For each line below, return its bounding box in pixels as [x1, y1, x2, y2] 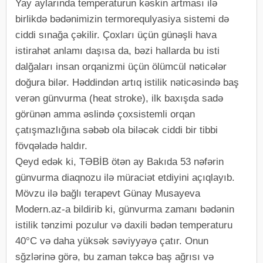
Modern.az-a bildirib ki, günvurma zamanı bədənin [15, 203, 234, 215]
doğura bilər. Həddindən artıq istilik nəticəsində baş [15, 76, 239, 88]
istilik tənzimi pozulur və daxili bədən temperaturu [15, 219, 232, 231]
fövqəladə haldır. [15, 140, 87, 151]
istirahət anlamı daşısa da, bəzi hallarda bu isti [15, 45, 220, 56]
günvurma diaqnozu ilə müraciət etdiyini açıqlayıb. [15, 171, 235, 183]
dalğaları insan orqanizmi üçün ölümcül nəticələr [15, 60, 227, 72]
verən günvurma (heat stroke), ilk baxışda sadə [15, 92, 223, 104]
